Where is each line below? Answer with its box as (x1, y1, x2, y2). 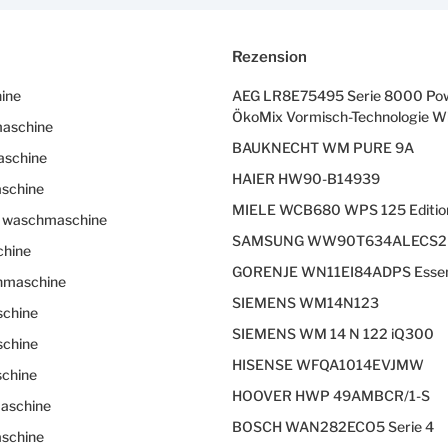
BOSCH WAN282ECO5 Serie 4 (231, 417, 434, 435)
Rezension (231, 47, 307, 66)
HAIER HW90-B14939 (231, 169, 380, 187)
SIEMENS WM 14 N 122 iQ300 (231, 324, 434, 342)
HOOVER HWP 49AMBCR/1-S (231, 386, 430, 404)
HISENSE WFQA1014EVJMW (231, 355, 424, 373)
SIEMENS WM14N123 (231, 293, 379, 311)
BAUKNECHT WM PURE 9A (231, 138, 414, 156)
